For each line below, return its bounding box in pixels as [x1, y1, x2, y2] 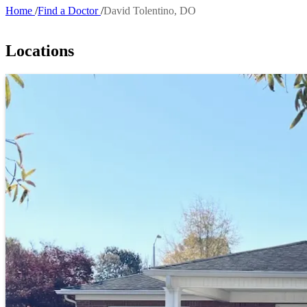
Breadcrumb [5, 18, 95, 36]
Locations [5, 41, 74, 60]
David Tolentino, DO [103, 5, 196, 16]
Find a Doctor [38, 5, 98, 16]
